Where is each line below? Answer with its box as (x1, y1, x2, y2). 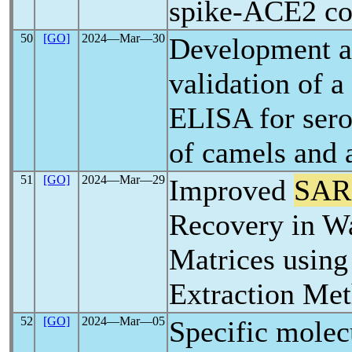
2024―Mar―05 (81, 314, 165, 328)
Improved (169, 174, 294, 207)
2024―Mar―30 (81, 31, 165, 45)
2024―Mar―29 (81, 173, 165, 186)
